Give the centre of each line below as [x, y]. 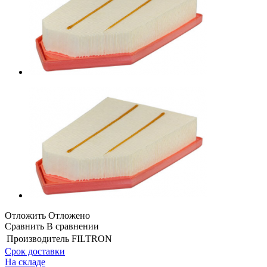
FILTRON [92, 238]
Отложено [69, 215]
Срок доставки [35, 251]
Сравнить [24, 226]
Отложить [25, 215]
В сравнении [73, 226]
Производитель [38, 238]
